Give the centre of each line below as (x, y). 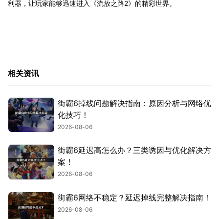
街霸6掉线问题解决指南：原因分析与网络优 (134, 103)
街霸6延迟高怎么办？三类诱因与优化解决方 (134, 150)
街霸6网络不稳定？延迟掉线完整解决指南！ (134, 197)
